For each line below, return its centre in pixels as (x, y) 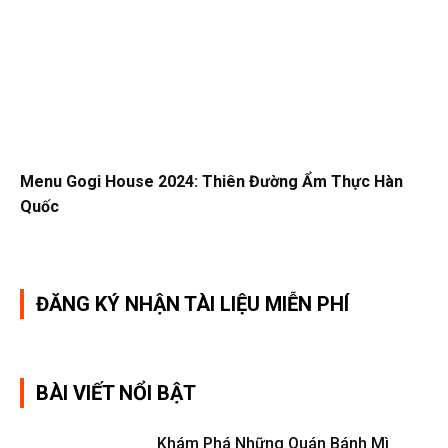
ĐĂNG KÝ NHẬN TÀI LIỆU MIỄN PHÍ (192, 303)
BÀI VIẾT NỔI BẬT (116, 392)
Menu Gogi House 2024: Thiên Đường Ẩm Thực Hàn (211, 181)
